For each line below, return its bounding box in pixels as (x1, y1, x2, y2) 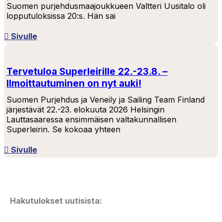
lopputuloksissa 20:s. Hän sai (6, 11, 115, 21)
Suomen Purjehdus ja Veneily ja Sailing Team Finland (6, 95, 205, 105)
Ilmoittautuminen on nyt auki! (6, 78, 141, 89)
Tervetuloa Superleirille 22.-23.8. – (6, 66, 167, 77)
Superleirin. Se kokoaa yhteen (6, 124, 120, 134)
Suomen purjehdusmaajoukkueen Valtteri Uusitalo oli (6, 1, 206, 11)
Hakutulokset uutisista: (10, 195, 102, 206)
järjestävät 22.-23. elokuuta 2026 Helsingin (6, 105, 165, 114)
